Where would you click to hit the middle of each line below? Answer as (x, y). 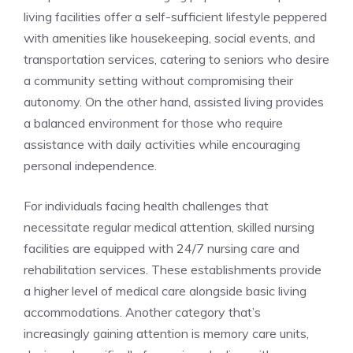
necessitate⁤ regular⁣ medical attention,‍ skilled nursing (169, 227)
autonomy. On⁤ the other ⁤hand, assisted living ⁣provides (174, 102)
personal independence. (90, 166)
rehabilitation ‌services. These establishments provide (173, 270)
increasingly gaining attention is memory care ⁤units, (166, 334)
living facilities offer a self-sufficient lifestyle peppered (175, 17)
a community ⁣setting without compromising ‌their (158, 81)
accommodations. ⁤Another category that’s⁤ (142, 312)
